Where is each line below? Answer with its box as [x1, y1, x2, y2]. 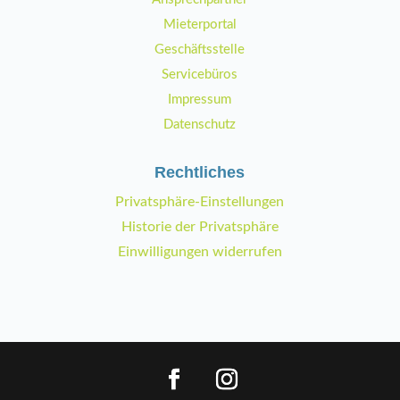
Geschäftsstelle [154, 43, 246, 57]
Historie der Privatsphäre [121, 220, 279, 235]
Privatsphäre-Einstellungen [115, 195, 285, 210]
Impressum [168, 93, 232, 107]
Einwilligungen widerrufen [117, 245, 282, 260]
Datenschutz [163, 118, 237, 132]
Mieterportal [162, 18, 237, 32]
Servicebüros [162, 68, 238, 82]
